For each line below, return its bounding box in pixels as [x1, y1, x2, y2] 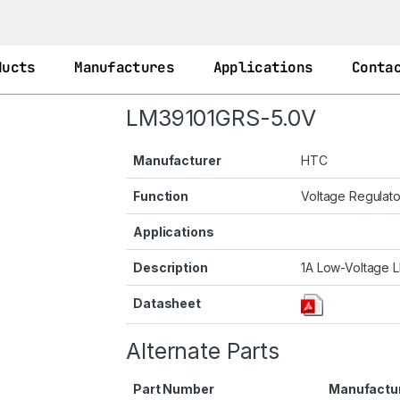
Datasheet [133, 296, 201, 311]
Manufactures [74, 58, 174, 77]
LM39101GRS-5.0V [126, 104, 317, 131]
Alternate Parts [126, 337, 280, 364]
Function [133, 188, 189, 204]
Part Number [133, 381, 214, 396]
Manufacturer [133, 153, 221, 168]
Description [133, 260, 208, 275]
